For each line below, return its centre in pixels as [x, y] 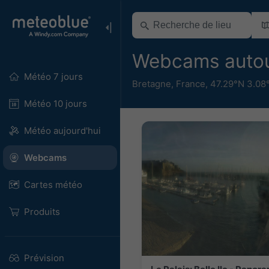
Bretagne [152, 83]
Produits [42, 212]
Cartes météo [53, 185]
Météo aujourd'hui [62, 131]
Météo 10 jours [55, 104]
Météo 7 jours [53, 77]
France [191, 83]
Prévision [44, 258]
